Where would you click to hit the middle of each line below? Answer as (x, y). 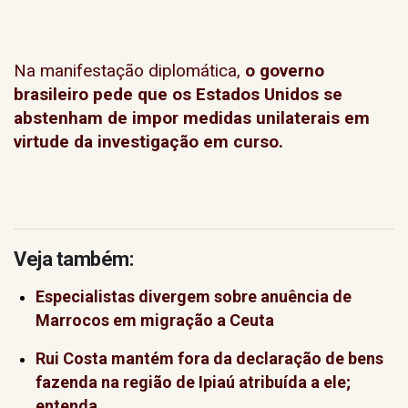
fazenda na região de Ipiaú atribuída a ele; (193, 382)
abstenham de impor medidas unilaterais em (192, 118)
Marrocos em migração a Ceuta (155, 320)
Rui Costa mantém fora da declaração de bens (209, 358)
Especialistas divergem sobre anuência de (194, 296)
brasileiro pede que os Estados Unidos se (178, 94)
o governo (282, 71)
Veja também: (73, 259)
